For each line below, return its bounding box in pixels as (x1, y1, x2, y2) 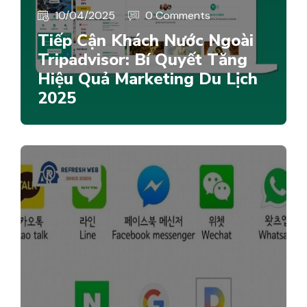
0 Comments (145, 8, 210, 23)
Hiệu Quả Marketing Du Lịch (38, 67, 258, 90)
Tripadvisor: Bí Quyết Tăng (38, 48, 247, 71)
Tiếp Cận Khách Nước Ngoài (38, 29, 254, 51)
